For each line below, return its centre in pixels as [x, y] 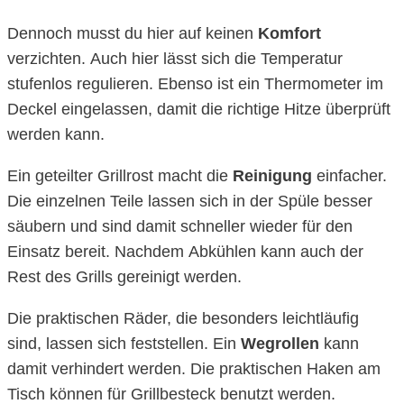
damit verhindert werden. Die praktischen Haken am [194, 369]
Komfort [289, 34]
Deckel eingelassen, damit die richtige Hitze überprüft [199, 110]
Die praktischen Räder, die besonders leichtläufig [183, 319]
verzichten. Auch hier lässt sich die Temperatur [175, 59]
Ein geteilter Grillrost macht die [120, 176]
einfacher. [349, 176]
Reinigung [272, 176]
